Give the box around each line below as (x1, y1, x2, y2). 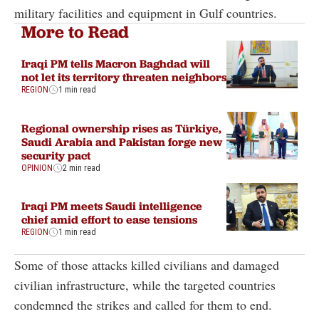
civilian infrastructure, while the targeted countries (14, 276, 276, 294)
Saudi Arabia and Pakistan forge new (21, 134, 222, 149)
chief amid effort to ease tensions (21, 212, 197, 227)
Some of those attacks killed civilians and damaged (14, 256, 279, 274)
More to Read (21, 21, 129, 43)
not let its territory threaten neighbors (21, 70, 226, 85)
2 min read (63, 162, 100, 173)
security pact (21, 147, 90, 162)
